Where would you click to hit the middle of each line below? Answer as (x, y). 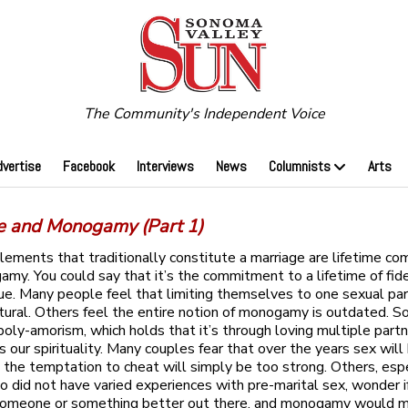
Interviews (165, 167)
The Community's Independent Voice (204, 114)
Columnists (299, 167)
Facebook (88, 167)
